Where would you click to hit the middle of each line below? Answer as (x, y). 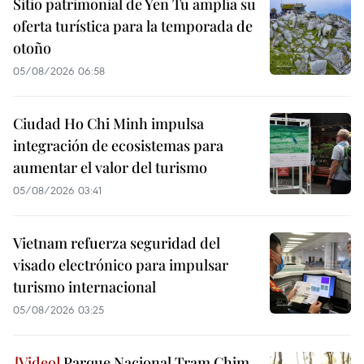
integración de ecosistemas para (118, 146)
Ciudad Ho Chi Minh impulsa (108, 124)
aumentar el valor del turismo (110, 168)
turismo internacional (84, 287)
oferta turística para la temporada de (133, 26)
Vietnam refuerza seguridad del (117, 243)
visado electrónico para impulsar (121, 265)
